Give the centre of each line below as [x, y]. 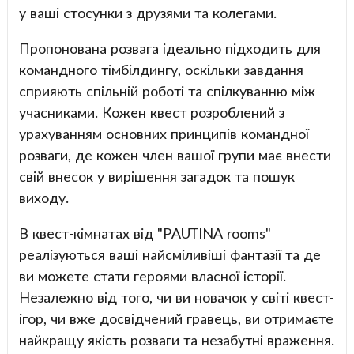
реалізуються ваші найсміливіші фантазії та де [169, 254]
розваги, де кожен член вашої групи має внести [175, 154]
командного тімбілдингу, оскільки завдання [161, 69]
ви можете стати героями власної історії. [152, 275]
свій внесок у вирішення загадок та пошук [156, 176]
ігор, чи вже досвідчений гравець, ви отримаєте [176, 318]
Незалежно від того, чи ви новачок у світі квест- [176, 297]
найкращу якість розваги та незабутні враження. [176, 339]
